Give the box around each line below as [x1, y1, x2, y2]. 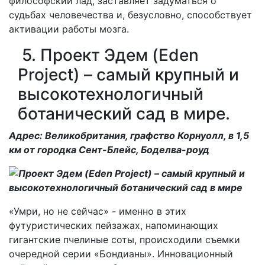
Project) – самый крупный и [18, 64, 239, 85]
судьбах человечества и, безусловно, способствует [9, 8, 252, 21]
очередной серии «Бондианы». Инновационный [9, 247, 233, 260]
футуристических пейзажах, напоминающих [9, 219, 218, 231]
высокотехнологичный [18, 83, 203, 104]
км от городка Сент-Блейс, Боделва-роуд [9, 143, 209, 156]
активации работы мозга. [9, 22, 129, 35]
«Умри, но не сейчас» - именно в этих [9, 205, 186, 217]
